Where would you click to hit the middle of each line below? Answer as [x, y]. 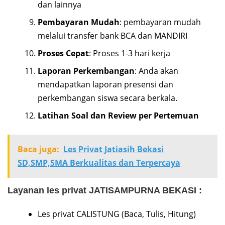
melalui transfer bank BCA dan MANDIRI [113, 35]
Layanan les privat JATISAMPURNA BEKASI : [105, 190]
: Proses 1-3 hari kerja [130, 53]
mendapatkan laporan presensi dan [105, 84]
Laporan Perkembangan [86, 71]
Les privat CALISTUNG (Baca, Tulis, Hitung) [117, 214]
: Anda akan [156, 71]
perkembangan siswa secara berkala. [107, 98]
